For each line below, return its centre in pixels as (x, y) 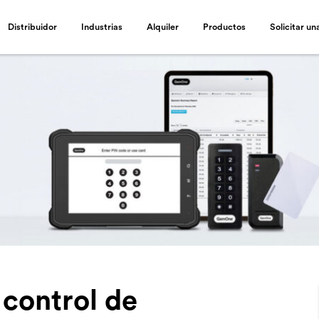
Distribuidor (32, 27)
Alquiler (162, 27)
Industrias (101, 27)
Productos (224, 27)
